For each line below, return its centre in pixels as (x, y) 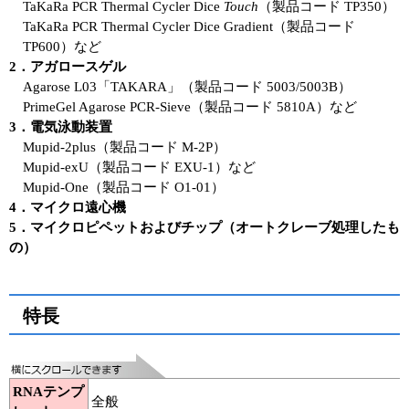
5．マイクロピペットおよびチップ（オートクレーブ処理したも (204, 227)
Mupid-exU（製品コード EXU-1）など (139, 167)
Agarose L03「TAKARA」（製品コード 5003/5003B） (187, 87)
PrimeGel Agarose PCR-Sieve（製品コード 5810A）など (190, 107)
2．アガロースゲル (68, 67)
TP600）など (62, 47)
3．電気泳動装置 (61, 127)
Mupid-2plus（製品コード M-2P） (125, 147)
